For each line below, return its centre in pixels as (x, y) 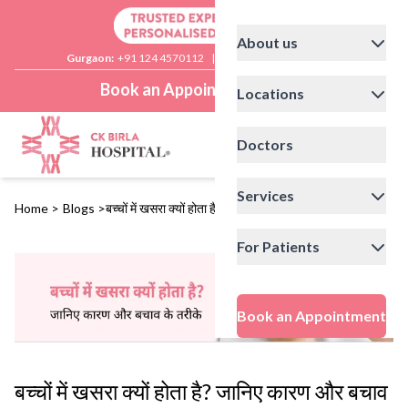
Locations (270, 94)
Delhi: (237, 58)
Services (265, 196)
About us (267, 43)
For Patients (278, 247)
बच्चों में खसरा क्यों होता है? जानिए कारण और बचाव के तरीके (235, 208)
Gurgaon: (90, 58)
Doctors (265, 145)
